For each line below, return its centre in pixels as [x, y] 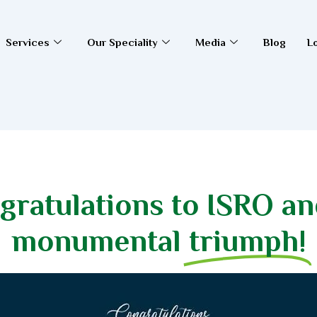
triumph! [247, 241]
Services [28, 42]
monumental [100, 241]
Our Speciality [122, 42]
